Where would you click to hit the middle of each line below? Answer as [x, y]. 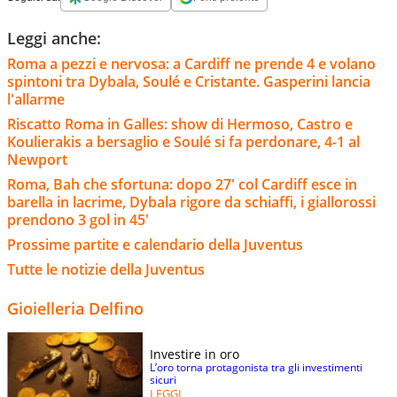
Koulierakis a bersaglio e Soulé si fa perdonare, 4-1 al [183, 141]
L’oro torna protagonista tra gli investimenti [256, 367]
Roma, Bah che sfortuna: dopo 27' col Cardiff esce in [182, 184]
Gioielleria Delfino [75, 308]
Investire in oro [195, 354]
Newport [37, 159]
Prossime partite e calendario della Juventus [155, 244]
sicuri [163, 379]
